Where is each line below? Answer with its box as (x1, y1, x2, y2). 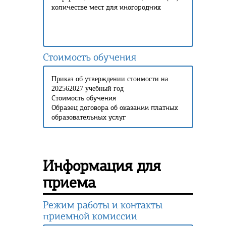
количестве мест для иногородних (51, 3, 161, 12)
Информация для (43, 156, 161, 175)
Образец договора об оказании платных (51, 103, 178, 112)
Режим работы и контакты (43, 199, 162, 211)
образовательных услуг (51, 113, 126, 122)
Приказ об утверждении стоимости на (51, 75, 168, 83)
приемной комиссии (43, 210, 140, 222)
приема (43, 173, 95, 192)
